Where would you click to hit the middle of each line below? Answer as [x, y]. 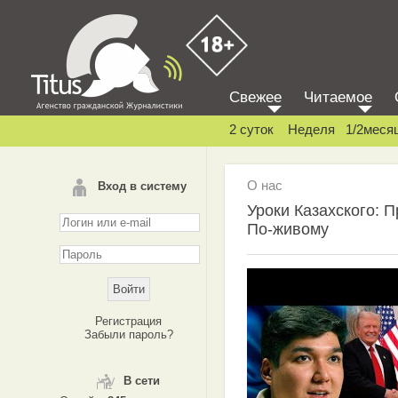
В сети [142, 381]
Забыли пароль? [128, 334]
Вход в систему [142, 186]
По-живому [288, 229]
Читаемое [338, 97]
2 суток [251, 129]
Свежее [255, 97]
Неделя [311, 129]
